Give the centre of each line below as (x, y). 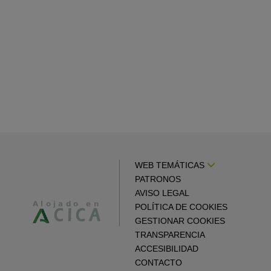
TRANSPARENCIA (170, 235)
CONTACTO (158, 263)
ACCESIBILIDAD (167, 249)
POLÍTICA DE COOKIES (181, 207)
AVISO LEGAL (162, 193)
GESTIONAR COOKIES (180, 221)
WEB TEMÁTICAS (171, 165)
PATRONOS (158, 179)
